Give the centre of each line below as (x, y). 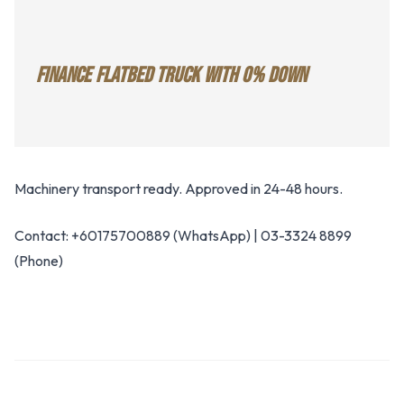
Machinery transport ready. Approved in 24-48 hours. (179, 188)
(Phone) (39, 261)
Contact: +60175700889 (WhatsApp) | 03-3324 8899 (183, 235)
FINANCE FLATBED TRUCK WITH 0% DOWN (171, 75)
